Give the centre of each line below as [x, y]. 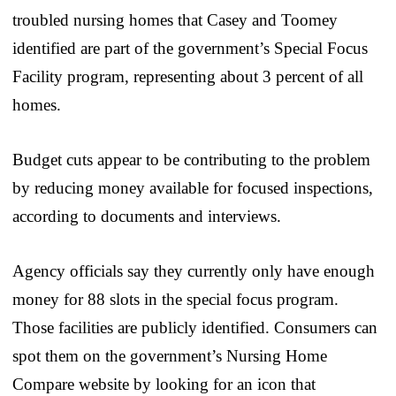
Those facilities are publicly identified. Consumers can [195, 327]
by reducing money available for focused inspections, [193, 187]
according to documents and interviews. [147, 216]
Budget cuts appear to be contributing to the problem [191, 159]
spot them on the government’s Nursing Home [170, 355]
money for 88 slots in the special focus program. [175, 299]
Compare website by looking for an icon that [164, 384]
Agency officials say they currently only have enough [194, 270]
